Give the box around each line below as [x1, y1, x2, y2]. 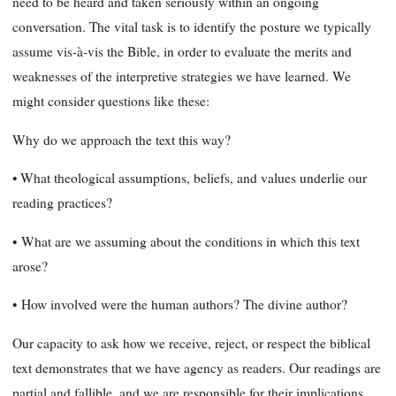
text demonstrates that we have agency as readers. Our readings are [12, 358, 381, 377]
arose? [12, 256, 48, 275]
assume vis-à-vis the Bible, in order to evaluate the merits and [12, 42, 352, 61]
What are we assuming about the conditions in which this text [21, 232, 360, 250]
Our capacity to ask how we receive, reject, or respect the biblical [12, 333, 370, 352]
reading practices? [12, 194, 112, 212]
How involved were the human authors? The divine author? [21, 295, 347, 314]
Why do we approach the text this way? [12, 130, 231, 148]
